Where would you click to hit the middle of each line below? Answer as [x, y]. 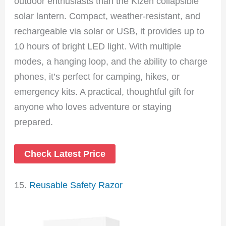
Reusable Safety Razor [76, 185]
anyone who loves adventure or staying [93, 106]
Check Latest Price [65, 154]
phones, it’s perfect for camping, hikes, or [97, 76]
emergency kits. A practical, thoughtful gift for [104, 91]
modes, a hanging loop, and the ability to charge [111, 61]
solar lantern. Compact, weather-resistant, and [107, 16]
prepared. [34, 122]
